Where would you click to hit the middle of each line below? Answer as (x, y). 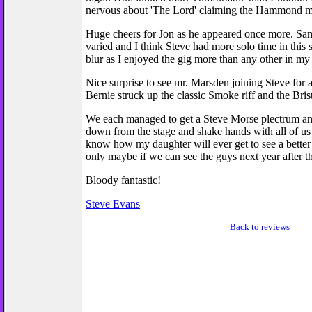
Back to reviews (260, 227)
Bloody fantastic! (123, 180)
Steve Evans (113, 204)
